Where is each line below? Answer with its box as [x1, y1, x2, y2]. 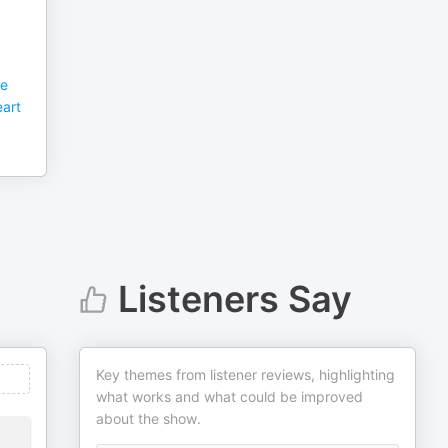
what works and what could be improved [96, 388, 364, 405]
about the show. [96, 410, 202, 427]
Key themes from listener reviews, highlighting [96, 366, 396, 383]
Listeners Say [117, 277, 352, 321]
